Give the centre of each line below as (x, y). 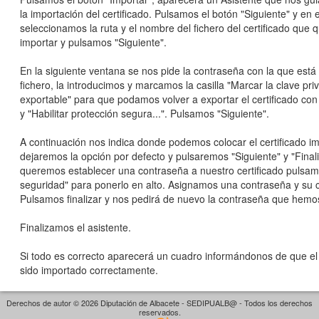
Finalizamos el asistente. (75, 227)
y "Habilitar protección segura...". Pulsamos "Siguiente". (145, 113)
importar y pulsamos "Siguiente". (93, 42)
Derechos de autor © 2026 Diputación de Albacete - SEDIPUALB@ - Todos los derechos (159, 303)
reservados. (159, 312)
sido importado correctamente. (89, 270)
